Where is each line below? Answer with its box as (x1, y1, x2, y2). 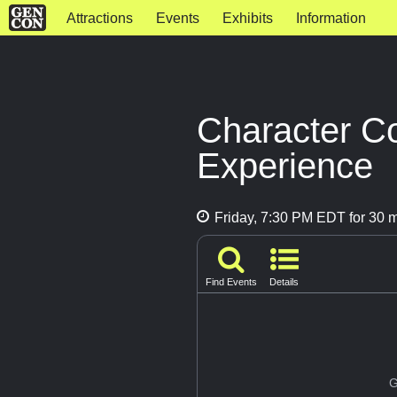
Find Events (206, 276, 257, 288)
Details (269, 276, 299, 288)
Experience (197, 146, 373, 186)
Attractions (66, 11, 133, 26)
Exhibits (222, 11, 273, 26)
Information (295, 11, 366, 26)
